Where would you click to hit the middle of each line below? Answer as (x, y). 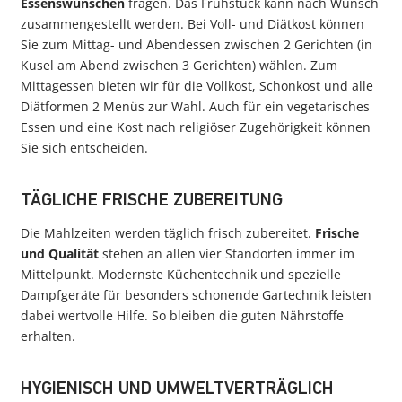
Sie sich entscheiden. (84, 148)
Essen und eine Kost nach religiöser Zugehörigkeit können (196, 127)
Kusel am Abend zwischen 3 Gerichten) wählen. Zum (179, 65)
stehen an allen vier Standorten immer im (227, 253)
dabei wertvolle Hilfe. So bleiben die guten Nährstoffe (182, 315)
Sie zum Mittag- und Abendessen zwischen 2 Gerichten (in (197, 44)
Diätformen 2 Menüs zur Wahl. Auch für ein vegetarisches (195, 106)
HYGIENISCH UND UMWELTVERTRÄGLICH (177, 389)
